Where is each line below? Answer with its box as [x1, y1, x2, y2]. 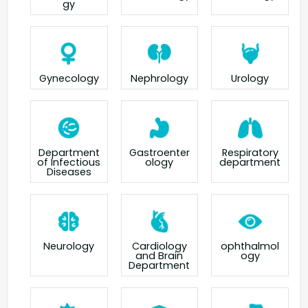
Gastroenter [129, 146, 190, 160]
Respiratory [221, 146, 278, 160]
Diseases [46, 165, 91, 179]
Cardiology [131, 239, 187, 254]
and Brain [135, 249, 184, 263]
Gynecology [38, 71, 99, 86]
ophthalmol [221, 239, 280, 254]
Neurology [43, 239, 95, 254]
